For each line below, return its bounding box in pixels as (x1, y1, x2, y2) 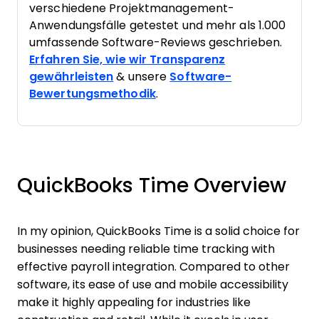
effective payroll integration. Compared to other (17, 261, 290, 273)
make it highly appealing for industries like (17, 296, 251, 309)
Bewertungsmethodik (29, 88, 156, 100)
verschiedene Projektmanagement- (29, 2, 235, 15)
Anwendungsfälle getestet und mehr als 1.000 (29, 19, 286, 32)
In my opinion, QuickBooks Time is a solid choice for (17, 225, 300, 238)
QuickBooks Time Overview (17, 174, 286, 197)
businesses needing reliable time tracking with (17, 243, 275, 256)
